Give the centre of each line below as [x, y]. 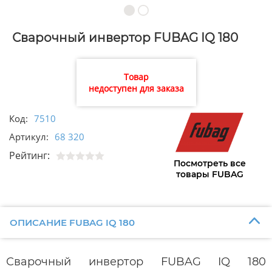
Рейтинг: [29, 156]
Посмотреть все [209, 164]
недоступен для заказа [136, 89]
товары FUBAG [209, 175]
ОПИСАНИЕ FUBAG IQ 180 [72, 222]
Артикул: [29, 137]
